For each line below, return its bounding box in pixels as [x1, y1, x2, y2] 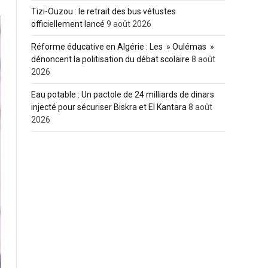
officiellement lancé [31, 19, 105, 29]
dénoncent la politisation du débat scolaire [31, 54, 190, 64]
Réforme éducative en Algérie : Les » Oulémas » [31, 42, 214, 51]
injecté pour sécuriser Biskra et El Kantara [31, 102, 187, 112]
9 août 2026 [106, 19, 151, 29]
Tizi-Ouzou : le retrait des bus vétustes [31, 7, 176, 16]
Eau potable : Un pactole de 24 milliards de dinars [31, 90, 214, 99]
